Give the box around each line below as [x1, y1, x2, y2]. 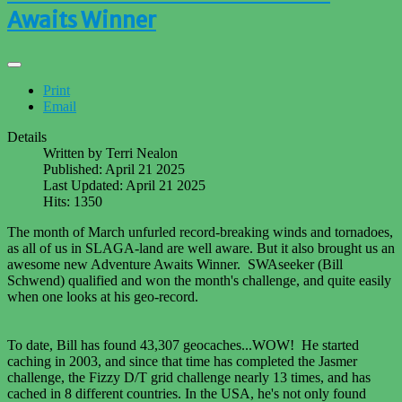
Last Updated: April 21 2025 [43, 178, 205, 194]
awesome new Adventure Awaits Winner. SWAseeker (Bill [7, 257, 343, 273]
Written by [43, 145, 106, 162]
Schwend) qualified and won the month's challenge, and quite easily [7, 273, 391, 289]
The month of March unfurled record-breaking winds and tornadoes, [7, 224, 393, 240]
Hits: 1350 [43, 194, 102, 210]
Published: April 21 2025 [43, 162, 185, 178]
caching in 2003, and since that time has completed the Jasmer [7, 354, 357, 370]
